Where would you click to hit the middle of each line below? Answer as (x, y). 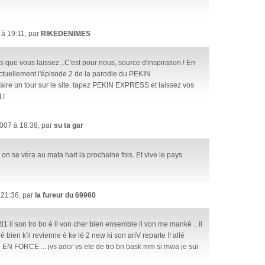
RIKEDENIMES (66, 33)
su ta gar (69, 126)
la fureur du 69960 (65, 195)
